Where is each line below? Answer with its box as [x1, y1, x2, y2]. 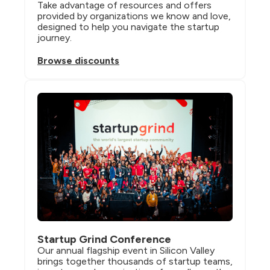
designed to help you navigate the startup [37, 20, 219, 33]
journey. [37, 31, 72, 43]
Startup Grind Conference [37, 232, 171, 246]
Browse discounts [37, 54, 119, 66]
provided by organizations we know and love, [37, 10, 231, 22]
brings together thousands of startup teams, [37, 255, 233, 267]
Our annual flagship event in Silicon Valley [37, 244, 215, 256]
